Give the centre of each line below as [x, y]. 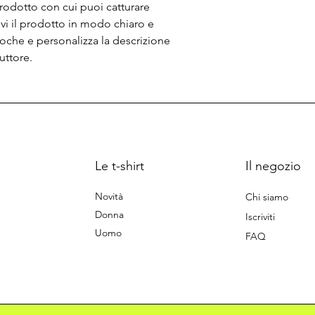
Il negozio [273, 166]
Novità [109, 197]
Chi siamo [266, 197]
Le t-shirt [119, 166]
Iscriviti [260, 217]
